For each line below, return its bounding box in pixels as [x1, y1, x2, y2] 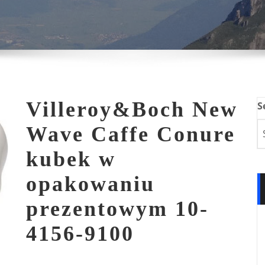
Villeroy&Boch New [26, 98, 238, 121]
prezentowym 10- [26, 197, 209, 221]
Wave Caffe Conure [26, 122, 235, 146]
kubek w [26, 147, 116, 171]
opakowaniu [26, 172, 155, 196]
